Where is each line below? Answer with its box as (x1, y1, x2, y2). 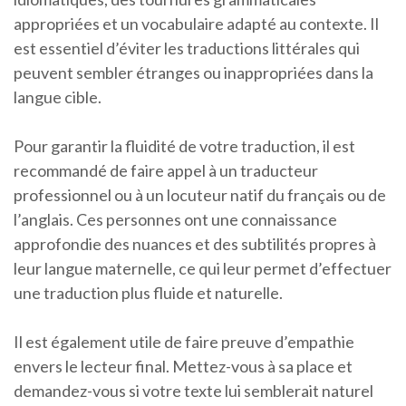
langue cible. (14, 87, 101, 108)
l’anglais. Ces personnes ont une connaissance (14, 209, 337, 230)
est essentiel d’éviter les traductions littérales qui (14, 38, 360, 59)
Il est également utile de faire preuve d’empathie (14, 332, 354, 353)
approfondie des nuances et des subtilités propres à (14, 234, 376, 255)
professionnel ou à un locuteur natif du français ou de (14, 185, 386, 206)
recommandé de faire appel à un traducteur (14, 160, 318, 181)
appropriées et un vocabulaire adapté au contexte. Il (14, 14, 379, 34)
